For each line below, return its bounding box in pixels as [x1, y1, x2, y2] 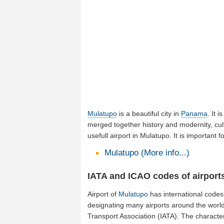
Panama [181, 109, 208, 117]
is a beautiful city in [117, 109, 181, 117]
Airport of [87, 190, 119, 198]
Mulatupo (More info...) [104, 147, 189, 157]
